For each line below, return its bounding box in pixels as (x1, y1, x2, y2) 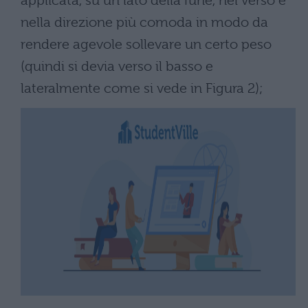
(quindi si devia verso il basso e (21, 58, 213, 74)
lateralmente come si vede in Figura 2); (21, 80, 263, 96)
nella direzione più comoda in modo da (21, 14, 268, 30)
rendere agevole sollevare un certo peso (21, 36, 272, 52)
